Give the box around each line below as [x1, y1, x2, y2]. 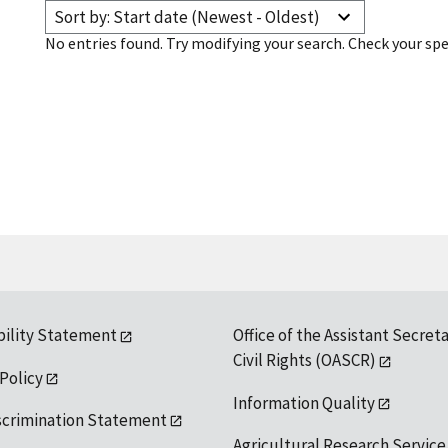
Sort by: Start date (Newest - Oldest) [191, 5, 321, 28]
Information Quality [232, 391, 375, 414]
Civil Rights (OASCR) [232, 349, 376, 372]
